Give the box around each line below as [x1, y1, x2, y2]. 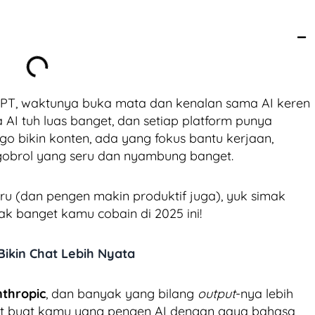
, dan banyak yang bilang [46, 285, 198, 302]
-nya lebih [236, 285, 293, 302]
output [198, 285, 236, 302]
